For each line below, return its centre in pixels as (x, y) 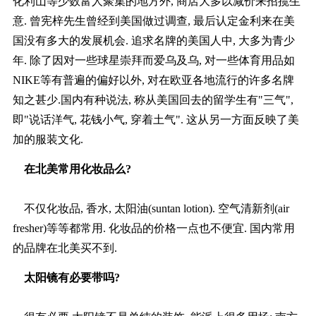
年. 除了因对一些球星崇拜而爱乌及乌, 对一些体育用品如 (153, 61)
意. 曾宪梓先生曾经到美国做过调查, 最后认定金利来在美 (153, 21)
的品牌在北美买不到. (65, 248)
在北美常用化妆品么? (73, 169)
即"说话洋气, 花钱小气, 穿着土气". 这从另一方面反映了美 (156, 120)
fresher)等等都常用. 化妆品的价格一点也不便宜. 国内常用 (153, 229)
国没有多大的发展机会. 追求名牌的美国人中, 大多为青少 (153, 41)
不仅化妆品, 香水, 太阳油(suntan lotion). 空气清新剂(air (151, 209)
